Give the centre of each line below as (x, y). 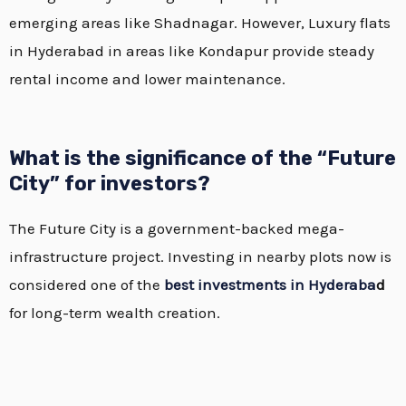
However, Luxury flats (314, 23)
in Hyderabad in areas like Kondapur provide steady (192, 51)
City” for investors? (110, 184)
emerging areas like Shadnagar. (123, 23)
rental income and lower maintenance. (147, 79)
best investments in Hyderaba (270, 285)
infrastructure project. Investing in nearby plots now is (200, 257)
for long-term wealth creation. (115, 313)
